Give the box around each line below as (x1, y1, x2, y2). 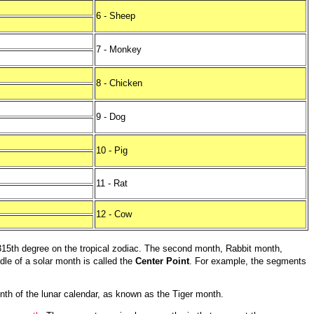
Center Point (135, 256, 189, 266)
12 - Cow (96, 209, 132, 219)
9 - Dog (96, 111, 125, 122)
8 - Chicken (96, 78, 142, 88)
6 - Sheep (96, 11, 135, 21)
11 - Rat (96, 178, 128, 189)
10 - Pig (96, 145, 128, 156)
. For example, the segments (189, 256, 306, 266)
